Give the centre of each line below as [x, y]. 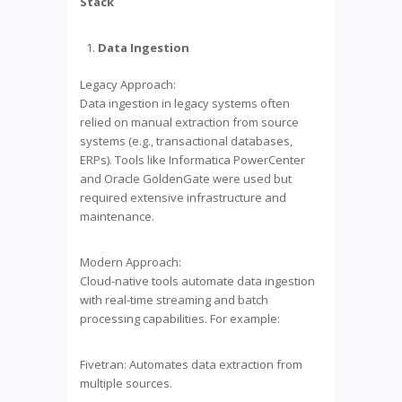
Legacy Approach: [128, 84]
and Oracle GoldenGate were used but [186, 178]
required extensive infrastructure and [183, 197]
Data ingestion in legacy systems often [185, 103]
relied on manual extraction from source [189, 122]
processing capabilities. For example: [180, 318]
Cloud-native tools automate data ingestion [197, 280]
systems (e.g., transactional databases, [186, 140]
